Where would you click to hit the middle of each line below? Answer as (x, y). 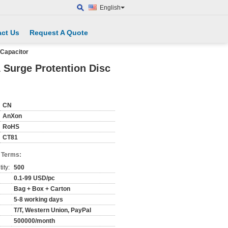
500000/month (34, 221)
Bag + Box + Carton (42, 189)
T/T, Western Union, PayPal (52, 210)
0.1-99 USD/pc (34, 178)
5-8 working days (38, 199)
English (110, 8)
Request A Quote (59, 33)
